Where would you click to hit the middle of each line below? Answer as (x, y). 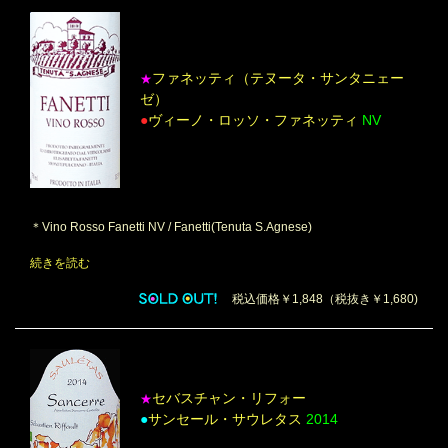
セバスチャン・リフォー (229, 398)
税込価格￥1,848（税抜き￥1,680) (319, 298)
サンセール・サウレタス (227, 419)
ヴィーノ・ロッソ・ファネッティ (255, 120)
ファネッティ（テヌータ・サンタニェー (278, 78)
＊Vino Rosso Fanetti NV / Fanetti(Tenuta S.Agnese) (171, 226)
